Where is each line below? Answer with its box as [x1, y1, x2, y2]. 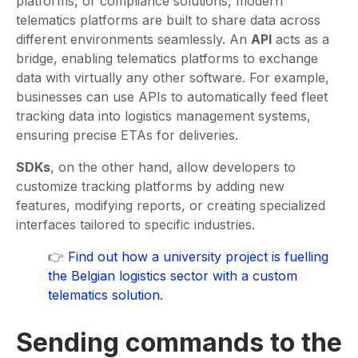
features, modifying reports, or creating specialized [16, 197, 325, 214]
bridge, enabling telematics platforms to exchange [16, 50, 318, 67]
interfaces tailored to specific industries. [16, 217, 255, 233]
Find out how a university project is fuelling [68, 249, 328, 265]
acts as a [272, 31, 329, 48]
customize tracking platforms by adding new [16, 178, 284, 195]
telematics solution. [48, 287, 163, 304]
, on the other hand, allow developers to [50, 159, 296, 176]
